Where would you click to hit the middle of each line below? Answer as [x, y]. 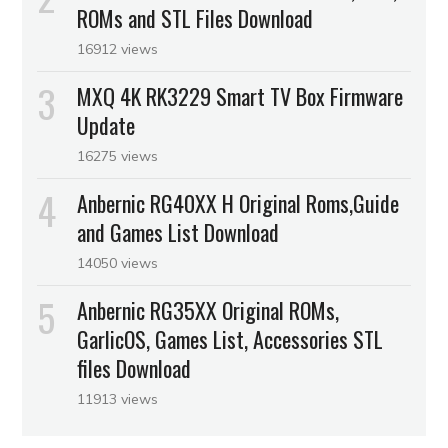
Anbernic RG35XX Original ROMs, [208, 309]
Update [106, 124]
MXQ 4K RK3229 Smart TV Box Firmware [240, 95]
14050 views [118, 262]
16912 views [118, 48]
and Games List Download [178, 231]
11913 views [118, 398]
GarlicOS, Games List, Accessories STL [230, 338]
